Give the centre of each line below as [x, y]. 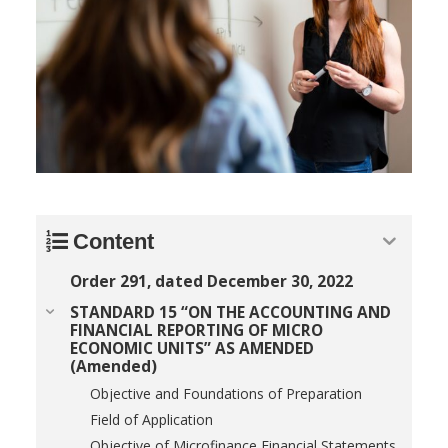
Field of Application [151, 419]
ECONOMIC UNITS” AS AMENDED [192, 348]
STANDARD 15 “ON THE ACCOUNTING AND [230, 312]
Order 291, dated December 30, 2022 [211, 281]
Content [113, 241]
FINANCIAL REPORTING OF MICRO [196, 330]
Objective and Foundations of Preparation [226, 393]
